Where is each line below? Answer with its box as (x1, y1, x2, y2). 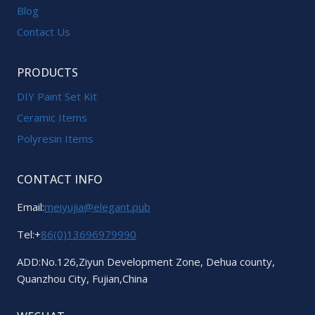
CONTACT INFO (17, 172, 103, 187)
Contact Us (17, 25, 70, 39)
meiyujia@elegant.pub (44, 200, 150, 214)
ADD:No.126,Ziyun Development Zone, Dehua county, (17, 255, 275, 269)
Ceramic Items (17, 110, 87, 125)
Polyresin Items (17, 131, 94, 146)
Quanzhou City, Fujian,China (17, 271, 148, 285)
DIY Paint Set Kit (17, 89, 97, 104)
